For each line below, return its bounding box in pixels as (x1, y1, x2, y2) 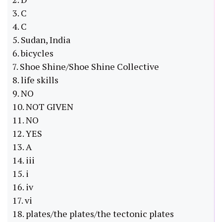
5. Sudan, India (12, 34, 70, 46)
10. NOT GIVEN (12, 101, 73, 113)
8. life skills (12, 74, 58, 86)
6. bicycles (12, 47, 54, 59)
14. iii (12, 154, 35, 166)
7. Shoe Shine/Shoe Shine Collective (12, 60, 159, 73)
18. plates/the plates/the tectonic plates (12, 208, 174, 220)
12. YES (12, 127, 42, 140)
